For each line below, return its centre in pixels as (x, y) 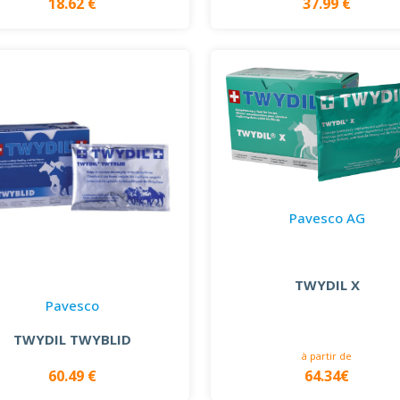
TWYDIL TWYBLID (73, 339)
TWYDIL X (327, 284)
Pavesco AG (327, 217)
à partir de (327, 355)
